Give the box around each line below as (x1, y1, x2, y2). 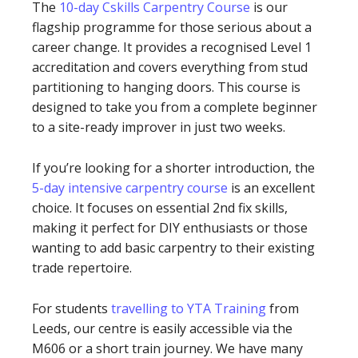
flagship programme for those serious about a (32, 18, 312, 36)
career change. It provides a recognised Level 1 (32, 38, 312, 56)
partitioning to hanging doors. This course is (32, 78, 300, 96)
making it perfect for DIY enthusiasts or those (32, 218, 308, 237)
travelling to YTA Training (111, 299, 266, 317)
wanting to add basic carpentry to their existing (32, 238, 315, 257)
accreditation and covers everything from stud (32, 58, 308, 76)
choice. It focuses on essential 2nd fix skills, (32, 198, 288, 217)
